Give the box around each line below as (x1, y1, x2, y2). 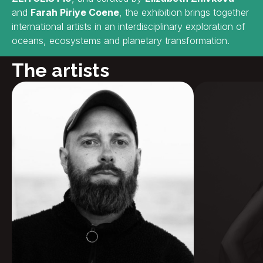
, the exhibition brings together (119, 6, 249, 18)
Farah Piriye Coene (31, 6, 119, 18)
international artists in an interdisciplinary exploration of (12, 21, 245, 32)
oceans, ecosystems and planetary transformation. (12, 35, 230, 46)
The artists (12, 59, 109, 81)
